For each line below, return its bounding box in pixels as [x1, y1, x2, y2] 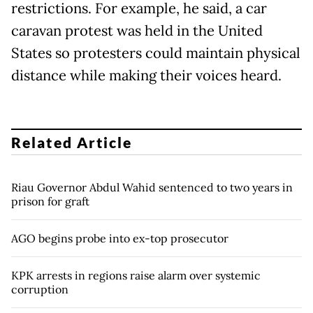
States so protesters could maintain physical [11, 44, 300, 63]
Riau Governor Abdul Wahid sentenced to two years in [11, 180, 293, 194]
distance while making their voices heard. [11, 66, 282, 85]
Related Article [11, 133, 133, 151]
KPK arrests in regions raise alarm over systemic [11, 268, 261, 282]
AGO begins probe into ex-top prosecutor [11, 231, 228, 245]
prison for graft [11, 194, 89, 208]
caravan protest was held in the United [11, 22, 263, 41]
